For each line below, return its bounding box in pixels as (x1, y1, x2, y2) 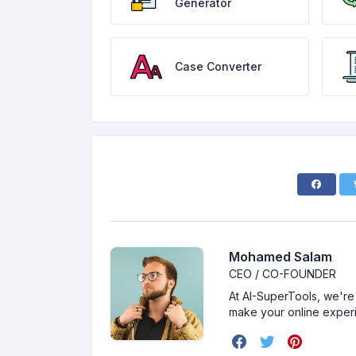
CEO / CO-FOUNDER (229, 267, 337, 281)
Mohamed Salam (229, 249, 333, 265)
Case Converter (175, 60, 261, 73)
